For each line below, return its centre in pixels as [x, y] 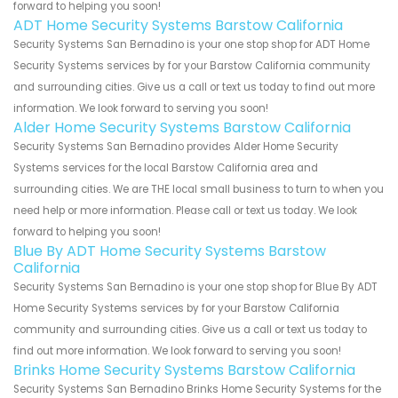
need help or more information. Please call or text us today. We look [185, 210]
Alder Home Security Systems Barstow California [182, 127]
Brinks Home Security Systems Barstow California [184, 370]
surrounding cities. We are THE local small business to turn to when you [199, 189]
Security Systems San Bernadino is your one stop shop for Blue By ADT [195, 287]
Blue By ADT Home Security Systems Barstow [170, 251]
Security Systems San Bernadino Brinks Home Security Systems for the [197, 389]
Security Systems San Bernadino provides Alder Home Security [176, 146]
